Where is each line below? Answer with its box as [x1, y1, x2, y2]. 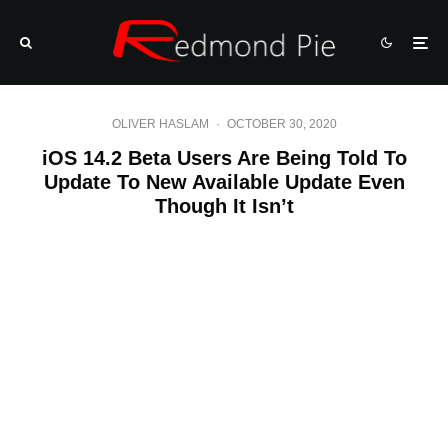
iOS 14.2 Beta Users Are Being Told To [41, 147, 407, 169]
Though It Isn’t [154, 195, 294, 217]
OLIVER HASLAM [111, 117, 209, 131]
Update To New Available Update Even [43, 171, 405, 193]
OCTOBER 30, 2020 [226, 117, 337, 131]
